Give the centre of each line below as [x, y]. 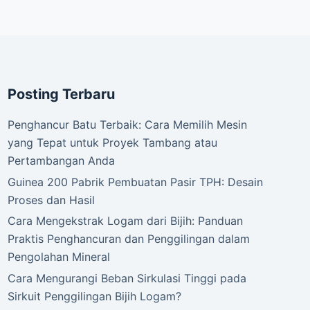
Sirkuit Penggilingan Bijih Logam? [94, 297]
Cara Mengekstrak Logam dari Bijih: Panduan [125, 221]
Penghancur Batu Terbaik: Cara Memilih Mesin [127, 124]
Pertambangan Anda [61, 160]
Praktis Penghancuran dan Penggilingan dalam [128, 239]
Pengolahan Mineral [58, 257]
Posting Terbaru [61, 94]
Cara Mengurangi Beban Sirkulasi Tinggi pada [127, 279]
